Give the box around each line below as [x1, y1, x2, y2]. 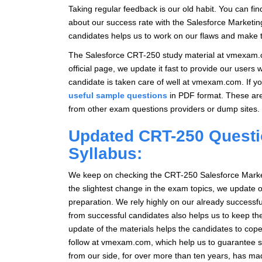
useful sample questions [68, 90, 167, 100]
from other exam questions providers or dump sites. [68, 104, 260, 113]
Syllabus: [68, 144, 142, 163]
